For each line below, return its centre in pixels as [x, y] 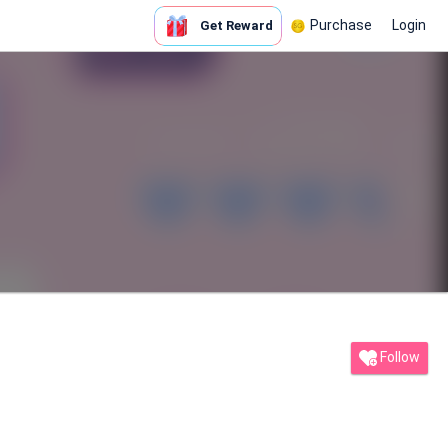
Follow [400, 357]
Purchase [341, 25]
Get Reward [236, 25]
